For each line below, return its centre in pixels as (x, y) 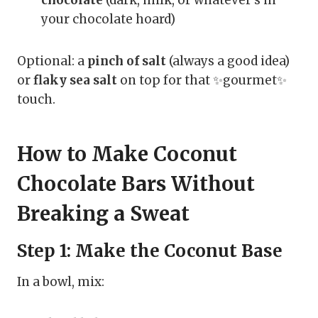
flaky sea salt (75, 81)
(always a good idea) (228, 61)
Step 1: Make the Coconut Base (150, 251)
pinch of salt (127, 61)
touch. (36, 100)
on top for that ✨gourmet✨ (202, 81)
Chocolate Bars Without (136, 184)
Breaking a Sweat (103, 214)
